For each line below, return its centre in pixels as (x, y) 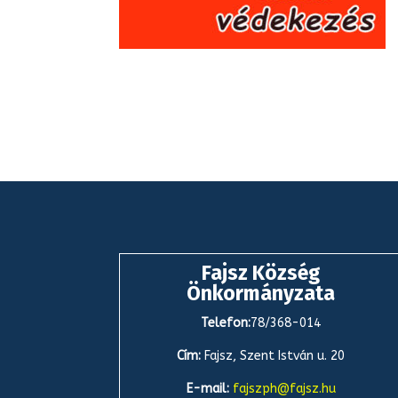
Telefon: (226, 322)
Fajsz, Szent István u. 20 (275, 355)
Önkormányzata (261, 293)
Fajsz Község (261, 272)
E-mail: (209, 388)
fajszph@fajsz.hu (284, 388)
